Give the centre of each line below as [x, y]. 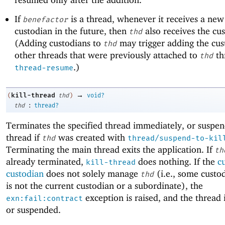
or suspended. [33, 210]
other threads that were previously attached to [107, 55]
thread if [24, 138]
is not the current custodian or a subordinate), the [104, 186]
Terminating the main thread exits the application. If [110, 150]
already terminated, [46, 162]
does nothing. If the [177, 162]
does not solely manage [92, 174]
